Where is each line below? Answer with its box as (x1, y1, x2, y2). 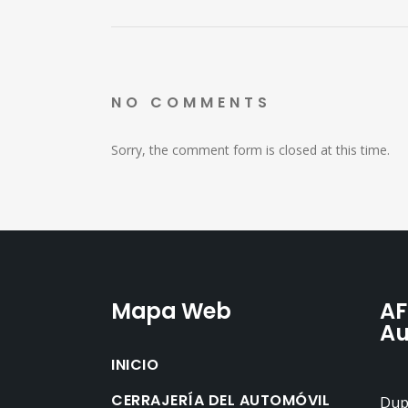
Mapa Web (111, 296, 230, 326)
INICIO (111, 354, 158, 375)
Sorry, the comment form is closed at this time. (111, 141, 390, 158)
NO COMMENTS (111, 92, 271, 113)
